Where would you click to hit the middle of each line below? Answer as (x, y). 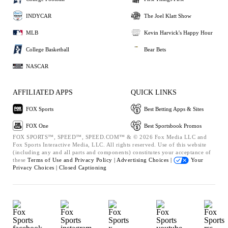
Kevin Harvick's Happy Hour (178, 32)
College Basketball (48, 49)
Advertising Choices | (145, 160)
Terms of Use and (51, 160)
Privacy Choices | (36, 167)
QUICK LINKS (154, 92)
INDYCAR (39, 16)
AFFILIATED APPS (43, 92)
